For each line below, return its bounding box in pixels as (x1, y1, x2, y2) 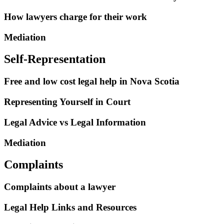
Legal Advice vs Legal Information (4, 116, 146, 127)
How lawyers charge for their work (4, 11, 147, 22)
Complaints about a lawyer (4, 181, 115, 192)
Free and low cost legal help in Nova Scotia (4, 76, 179, 87)
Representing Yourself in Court (4, 96, 130, 107)
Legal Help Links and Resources (4, 202, 136, 213)
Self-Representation (4, 52, 105, 66)
